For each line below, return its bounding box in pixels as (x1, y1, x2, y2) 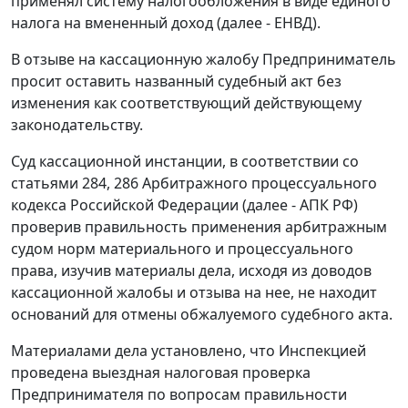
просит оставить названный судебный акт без (11, 71, 342, 92)
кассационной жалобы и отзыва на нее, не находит (11, 282, 377, 303)
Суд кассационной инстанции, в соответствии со (11, 151, 359, 172)
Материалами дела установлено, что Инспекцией (11, 341, 366, 362)
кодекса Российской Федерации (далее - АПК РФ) (11, 195, 358, 216)
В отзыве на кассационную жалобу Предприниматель (11, 49, 396, 70)
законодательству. (11, 115, 143, 136)
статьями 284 (11, 173, 107, 194)
